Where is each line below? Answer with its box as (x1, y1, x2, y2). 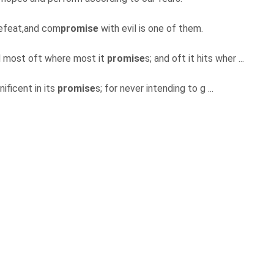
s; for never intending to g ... (95, 83, 216, 95)
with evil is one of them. (98, 23, 206, 35)
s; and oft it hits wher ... (145, 53, 246, 65)
